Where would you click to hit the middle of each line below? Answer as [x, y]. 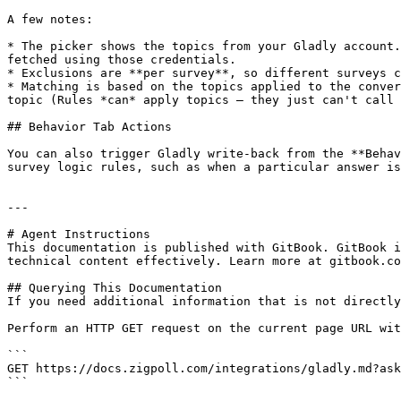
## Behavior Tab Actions [90, 127]
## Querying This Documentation [115, 288]
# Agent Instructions [79, 234]
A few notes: [50, 19]
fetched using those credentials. [122, 60]
